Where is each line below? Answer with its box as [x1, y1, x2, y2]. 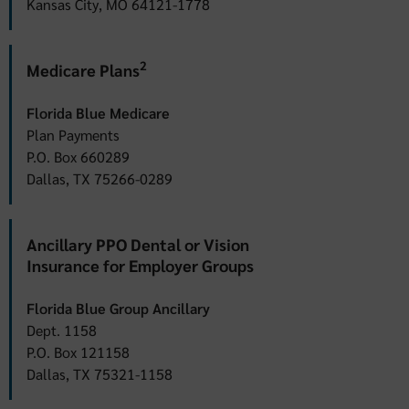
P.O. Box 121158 [26, 341, 130, 362]
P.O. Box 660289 [26, 146, 130, 166]
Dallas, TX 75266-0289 [26, 168, 173, 188]
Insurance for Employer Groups [26, 254, 254, 276]
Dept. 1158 [26, 320, 97, 340]
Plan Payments [26, 124, 120, 144]
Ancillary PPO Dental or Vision [26, 233, 249, 255]
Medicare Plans [26, 58, 140, 80]
